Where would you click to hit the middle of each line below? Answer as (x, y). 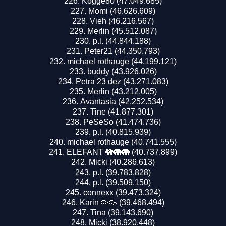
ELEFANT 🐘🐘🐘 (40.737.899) (122, 152)
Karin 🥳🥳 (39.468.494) (122, 202)
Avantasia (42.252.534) (122, 101)
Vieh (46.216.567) (122, 21)
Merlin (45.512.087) (122, 31)
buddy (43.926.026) (122, 71)
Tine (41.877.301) (122, 111)
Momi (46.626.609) (122, 11)
